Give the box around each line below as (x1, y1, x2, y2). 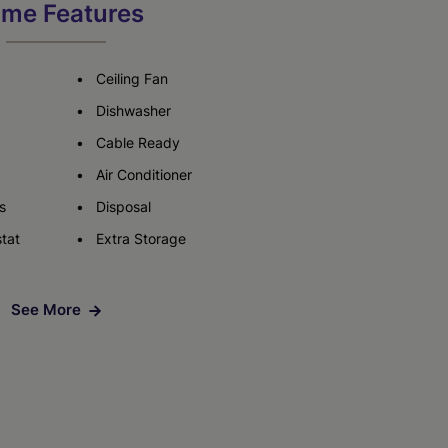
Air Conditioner (96, 166, 192, 183)
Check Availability (136, 52, 260, 71)
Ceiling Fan (96, 70, 168, 87)
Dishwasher (96, 102, 171, 119)
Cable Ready (96, 134, 180, 151)
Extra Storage (96, 230, 186, 247)
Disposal (96, 198, 151, 215)
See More (11, 300, 82, 320)
